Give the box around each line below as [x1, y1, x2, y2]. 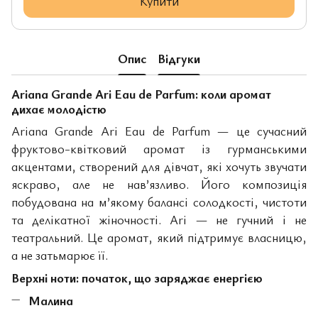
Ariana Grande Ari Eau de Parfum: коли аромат [11, 85, 271, 102]
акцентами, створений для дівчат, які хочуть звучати [11, 158, 307, 175]
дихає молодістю [11, 100, 106, 117]
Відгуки [158, 49, 200, 67]
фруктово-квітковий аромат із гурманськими [11, 140, 307, 158]
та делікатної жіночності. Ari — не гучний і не [11, 211, 307, 229]
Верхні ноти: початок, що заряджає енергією [11, 269, 263, 287]
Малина [28, 292, 73, 309]
